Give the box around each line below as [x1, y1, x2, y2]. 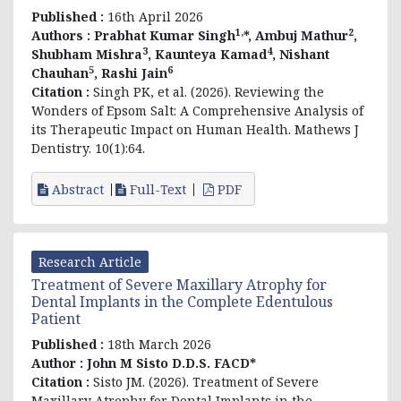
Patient [31, 308, 81, 328]
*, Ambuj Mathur [243, 26, 348, 44]
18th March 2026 [107, 335, 211, 353]
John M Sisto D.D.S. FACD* [87, 354, 256, 371]
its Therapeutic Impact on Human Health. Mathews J [31, 120, 359, 138]
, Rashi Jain [94, 64, 167, 81]
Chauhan [31, 64, 89, 81]
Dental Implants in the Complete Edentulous [31, 291, 333, 311]
